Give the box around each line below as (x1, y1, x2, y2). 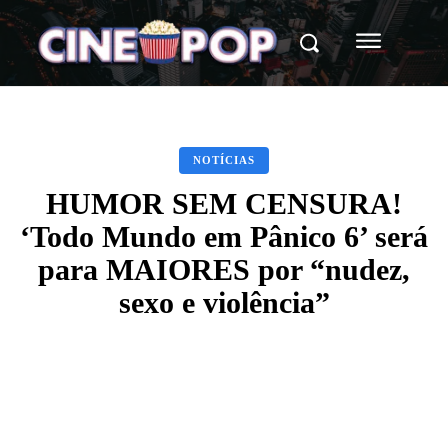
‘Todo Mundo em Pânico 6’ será (20, 219, 428, 253)
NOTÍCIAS (193, 153, 255, 166)
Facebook (81, 397, 128, 410)
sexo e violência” (118, 285, 330, 319)
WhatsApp (298, 397, 349, 410)
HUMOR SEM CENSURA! (46, 186, 402, 220)
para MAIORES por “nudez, (38, 252, 410, 286)
